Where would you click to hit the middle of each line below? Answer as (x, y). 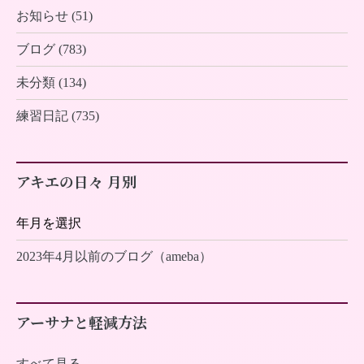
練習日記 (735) (58, 116)
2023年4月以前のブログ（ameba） (114, 257)
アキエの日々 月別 (76, 182)
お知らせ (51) (54, 16)
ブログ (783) (51, 50)
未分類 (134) (51, 83)
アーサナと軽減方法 (82, 322)
